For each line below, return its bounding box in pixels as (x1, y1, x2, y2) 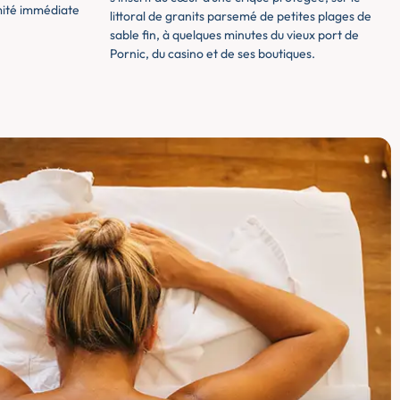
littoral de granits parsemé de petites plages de (110, 8, 371, 25)
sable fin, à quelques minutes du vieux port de (110, 27, 359, 44)
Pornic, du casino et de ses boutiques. (110, 46, 315, 62)
